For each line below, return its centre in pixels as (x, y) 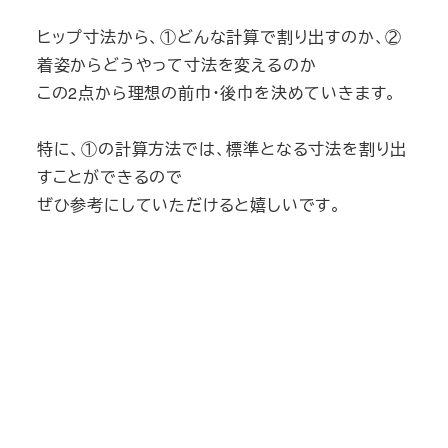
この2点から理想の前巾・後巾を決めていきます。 (217, 92)
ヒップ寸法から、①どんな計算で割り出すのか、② (219, 36)
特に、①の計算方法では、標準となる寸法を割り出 (222, 148)
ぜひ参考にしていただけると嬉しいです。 (189, 204)
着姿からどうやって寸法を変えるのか (176, 64)
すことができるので (109, 176)
